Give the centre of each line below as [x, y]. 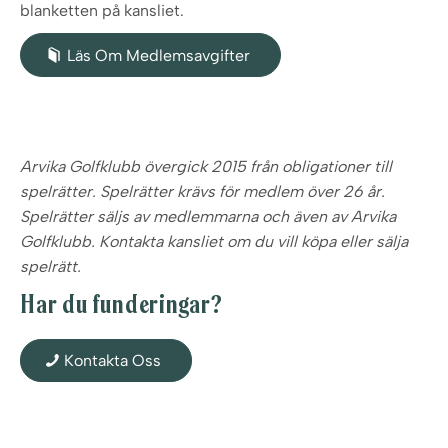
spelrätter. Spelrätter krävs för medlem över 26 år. [202, 191]
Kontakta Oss [112, 360]
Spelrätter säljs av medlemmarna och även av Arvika [208, 216]
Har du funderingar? [121, 304]
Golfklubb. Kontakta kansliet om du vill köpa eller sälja [214, 241]
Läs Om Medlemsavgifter [158, 55]
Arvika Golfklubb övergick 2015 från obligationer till [206, 166]
